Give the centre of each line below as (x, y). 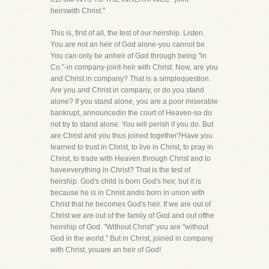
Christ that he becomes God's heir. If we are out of (131, 204)
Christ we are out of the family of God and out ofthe (132, 216)
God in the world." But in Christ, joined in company (132, 238)
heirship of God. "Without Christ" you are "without (129, 227)
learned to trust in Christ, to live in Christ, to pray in (132, 147)
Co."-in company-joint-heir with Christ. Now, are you (134, 67)
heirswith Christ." (78, 11)
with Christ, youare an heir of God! (106, 250)
